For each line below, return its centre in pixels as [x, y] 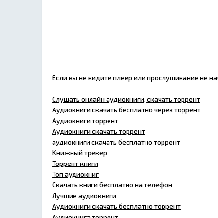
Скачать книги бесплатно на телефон [112, 184]
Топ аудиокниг [75, 174]
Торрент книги [75, 163]
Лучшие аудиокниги [84, 195]
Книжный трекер [80, 152]
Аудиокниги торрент [85, 120]
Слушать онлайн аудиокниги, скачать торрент [126, 99]
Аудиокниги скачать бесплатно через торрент [126, 109]
